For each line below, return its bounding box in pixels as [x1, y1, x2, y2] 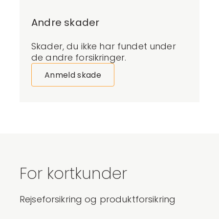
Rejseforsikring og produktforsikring [20, 193, 176, 205]
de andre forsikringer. [31, 51, 127, 64]
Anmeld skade [44, 69, 101, 81]
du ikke [66, 40, 97, 52]
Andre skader [31, 16, 100, 29]
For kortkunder [20, 162, 127, 184]
